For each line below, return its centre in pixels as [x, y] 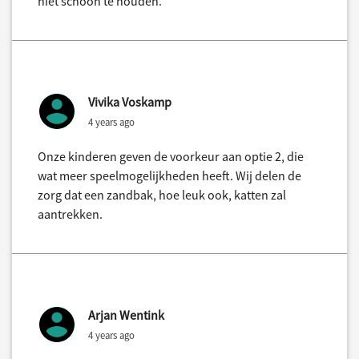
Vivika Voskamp [130, 102]
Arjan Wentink [126, 315]
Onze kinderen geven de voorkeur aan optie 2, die [171, 157]
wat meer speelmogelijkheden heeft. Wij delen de [169, 176]
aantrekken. [70, 214]
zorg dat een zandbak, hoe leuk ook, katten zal [162, 195]
